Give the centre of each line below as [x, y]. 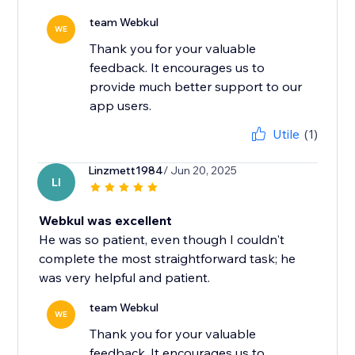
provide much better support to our [196, 87]
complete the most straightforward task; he [168, 259]
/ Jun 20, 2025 [200, 171]
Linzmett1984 [126, 171]
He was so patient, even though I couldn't [162, 240]
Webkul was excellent [106, 221]
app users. [121, 106]
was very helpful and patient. [125, 278]
